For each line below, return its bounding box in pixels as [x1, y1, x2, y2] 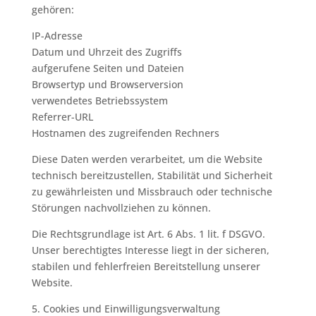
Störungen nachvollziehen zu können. [31, 201, 211, 214]
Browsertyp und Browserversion [31, 78, 183, 91]
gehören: [31, 3, 74, 16]
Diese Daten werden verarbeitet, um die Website [31, 152, 262, 166]
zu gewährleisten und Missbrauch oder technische [31, 185, 272, 198]
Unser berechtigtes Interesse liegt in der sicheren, [31, 243, 269, 257]
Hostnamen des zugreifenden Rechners [31, 126, 219, 140]
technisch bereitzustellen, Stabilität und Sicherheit [31, 169, 272, 182]
